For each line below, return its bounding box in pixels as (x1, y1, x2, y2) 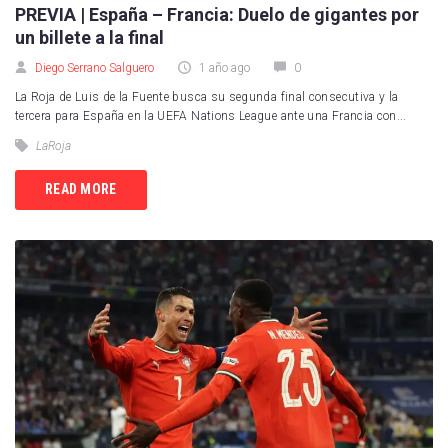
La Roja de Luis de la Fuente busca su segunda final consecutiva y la (15, 89, 399, 104)
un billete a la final (15, 26, 164, 48)
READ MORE (45, 181, 117, 198)
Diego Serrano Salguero (35, 60, 154, 75)
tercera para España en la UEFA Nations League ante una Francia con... (15, 108, 407, 123)
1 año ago (196, 60, 250, 75)
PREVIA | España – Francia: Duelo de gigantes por (15, 3, 419, 25)
